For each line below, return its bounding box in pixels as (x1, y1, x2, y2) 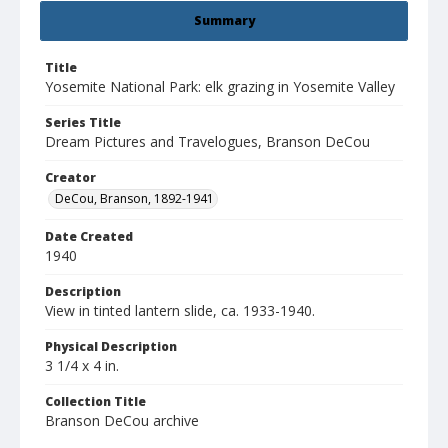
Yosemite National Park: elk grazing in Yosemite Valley (45, 77, 395, 97)
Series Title (45, 114, 121, 132)
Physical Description (45, 338, 177, 356)
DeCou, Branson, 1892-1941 (55, 190, 214, 208)
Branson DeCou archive (45, 411, 199, 431)
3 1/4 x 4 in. (45, 356, 119, 376)
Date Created (45, 228, 133, 246)
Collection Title (45, 393, 146, 411)
